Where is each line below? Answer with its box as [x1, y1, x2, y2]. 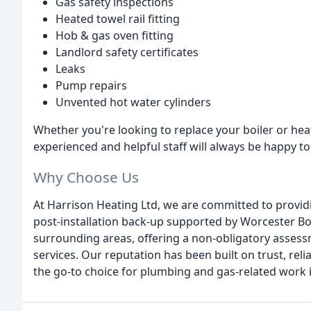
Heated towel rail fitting [56, 10, 180, 26]
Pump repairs [56, 77, 127, 93]
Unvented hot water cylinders [56, 94, 211, 110]
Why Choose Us [33, 167, 139, 187]
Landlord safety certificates [56, 44, 199, 60]
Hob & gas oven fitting [56, 27, 174, 43]
